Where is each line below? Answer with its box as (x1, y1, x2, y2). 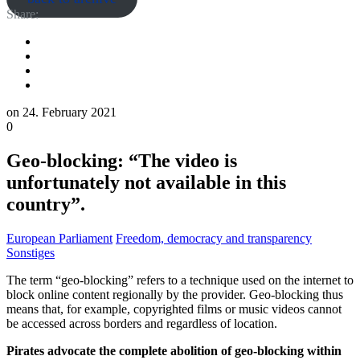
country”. (6, 193, 85, 215)
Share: (6, 7, 39, 21)
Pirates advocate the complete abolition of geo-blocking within (6, 343, 342, 358)
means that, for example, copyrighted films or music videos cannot (6, 301, 342, 316)
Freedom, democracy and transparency (116, 231, 312, 245)
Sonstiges (6, 245, 55, 260)
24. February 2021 (22, 105, 117, 119)
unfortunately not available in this (6, 171, 286, 193)
